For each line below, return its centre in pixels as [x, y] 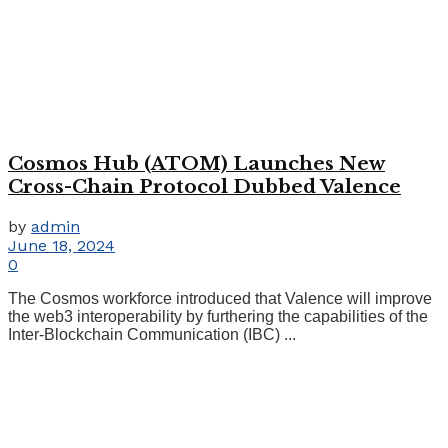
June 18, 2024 [61, 245]
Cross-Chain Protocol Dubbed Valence [204, 186]
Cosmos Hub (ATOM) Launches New [196, 163]
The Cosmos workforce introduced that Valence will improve [220, 298]
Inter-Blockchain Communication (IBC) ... [152, 334]
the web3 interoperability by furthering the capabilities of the [218, 316]
